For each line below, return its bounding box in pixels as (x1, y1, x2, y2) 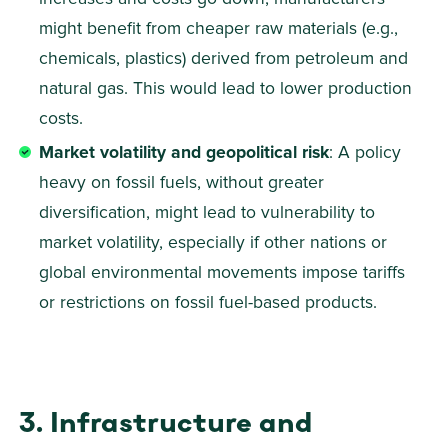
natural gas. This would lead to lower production (39, 80, 418, 99)
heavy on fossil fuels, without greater (39, 174, 330, 193)
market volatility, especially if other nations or (39, 234, 393, 253)
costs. (39, 110, 89, 129)
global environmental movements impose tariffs (39, 264, 411, 283)
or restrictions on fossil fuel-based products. (39, 294, 378, 313)
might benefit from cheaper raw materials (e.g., (39, 20, 404, 39)
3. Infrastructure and (19, 405, 320, 440)
